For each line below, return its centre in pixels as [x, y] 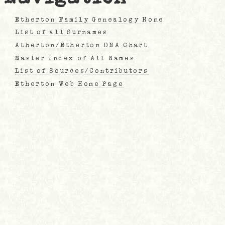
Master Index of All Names [75, 58]
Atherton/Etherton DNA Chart [82, 45]
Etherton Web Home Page [70, 84]
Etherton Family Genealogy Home [90, 19]
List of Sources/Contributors [82, 71]
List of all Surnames [62, 32]
